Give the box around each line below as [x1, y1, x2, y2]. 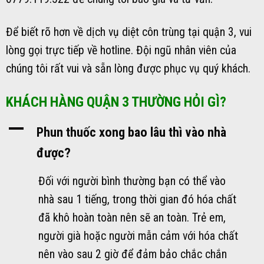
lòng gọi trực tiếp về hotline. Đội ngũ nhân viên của [6, 44, 236, 58]
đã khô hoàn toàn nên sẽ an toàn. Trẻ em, [38, 211, 226, 225]
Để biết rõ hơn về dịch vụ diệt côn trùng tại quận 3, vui [6, 25, 252, 39]
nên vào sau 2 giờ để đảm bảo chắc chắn [38, 247, 227, 262]
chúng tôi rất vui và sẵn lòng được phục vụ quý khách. [6, 62, 250, 76]
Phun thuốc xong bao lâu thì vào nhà [37, 124, 226, 140]
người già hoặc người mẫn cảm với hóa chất [38, 229, 238, 243]
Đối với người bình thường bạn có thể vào [38, 174, 226, 189]
